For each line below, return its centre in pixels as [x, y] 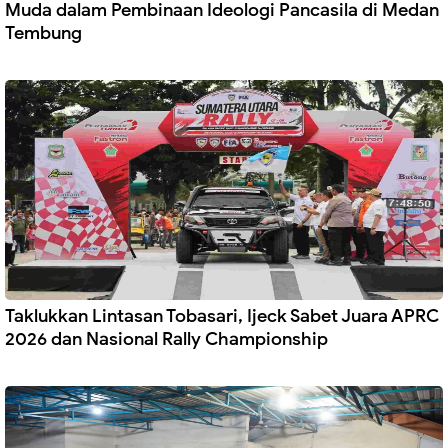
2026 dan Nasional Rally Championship [166, 339]
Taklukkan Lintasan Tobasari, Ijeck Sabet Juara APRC [222, 316]
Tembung [43, 33]
